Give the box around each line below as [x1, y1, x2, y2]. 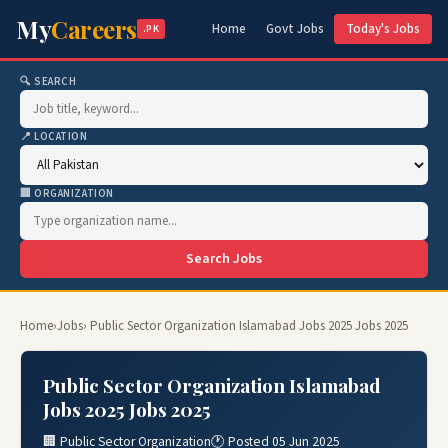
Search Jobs [186, 249, 262, 269]
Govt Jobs [266, 20, 324, 38]
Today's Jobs [346, 20, 420, 38]
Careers [51, 13, 137, 45]
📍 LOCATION [20, 129, 88, 144]
